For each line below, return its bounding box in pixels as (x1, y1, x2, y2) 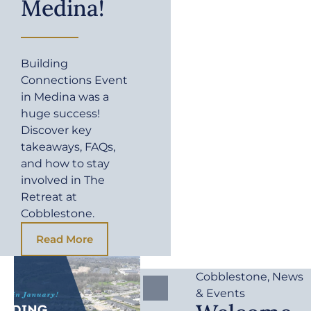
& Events (196, 286, 246, 300)
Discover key (21, 124, 92, 137)
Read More (36, 233, 93, 246)
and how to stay (21, 157, 110, 171)
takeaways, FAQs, (21, 140, 115, 154)
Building (21, 57, 68, 71)
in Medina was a (21, 90, 109, 104)
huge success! (21, 107, 100, 121)
